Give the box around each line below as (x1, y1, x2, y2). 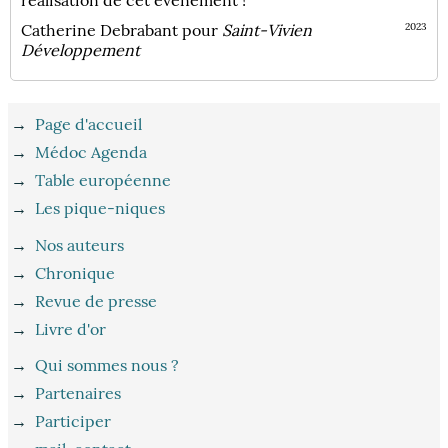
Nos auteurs (35, 234, 125, 255)
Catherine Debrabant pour (21, 19, 223, 40)
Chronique (35, 262, 116, 283)
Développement (21, 39, 141, 60)
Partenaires (35, 383, 122, 404)
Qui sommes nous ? (35, 355, 180, 376)
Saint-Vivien (222, 19, 313, 40)
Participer (35, 411, 112, 432)
